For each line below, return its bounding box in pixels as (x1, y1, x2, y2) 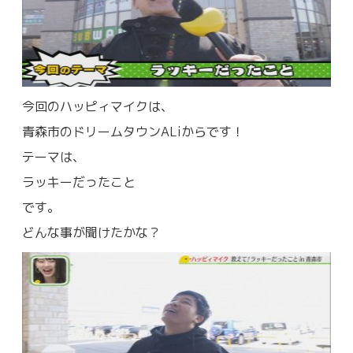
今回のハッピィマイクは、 (22, 97, 173, 115)
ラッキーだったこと (22, 173, 136, 191)
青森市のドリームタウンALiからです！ (22, 122, 244, 140)
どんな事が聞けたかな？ (22, 223, 161, 241)
